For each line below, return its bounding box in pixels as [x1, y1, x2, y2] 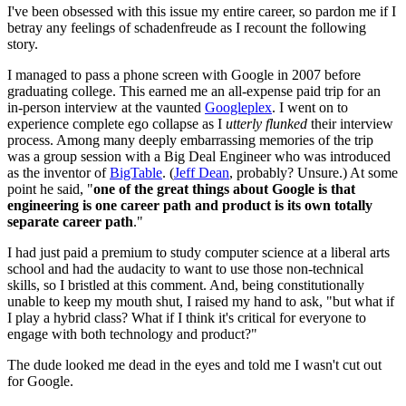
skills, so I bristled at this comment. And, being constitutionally [7, 277, 364, 294]
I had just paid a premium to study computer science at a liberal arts [7, 245, 390, 261]
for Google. [7, 373, 73, 390]
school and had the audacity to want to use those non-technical [7, 261, 363, 277]
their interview [307, 116, 393, 132]
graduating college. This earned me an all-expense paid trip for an [7, 83, 381, 100]
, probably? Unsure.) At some [229, 165, 398, 181]
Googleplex [205, 100, 272, 116]
